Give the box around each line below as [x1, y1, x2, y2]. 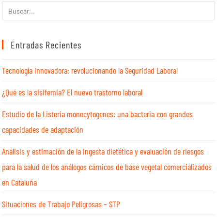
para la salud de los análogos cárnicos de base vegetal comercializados [2, 161, 212, 172]
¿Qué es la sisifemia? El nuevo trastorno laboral [2, 87, 143, 98]
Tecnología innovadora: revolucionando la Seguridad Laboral [2, 65, 178, 76]
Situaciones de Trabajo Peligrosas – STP [2, 199, 121, 210]
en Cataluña [2, 177, 37, 188]
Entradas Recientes [11, 39, 82, 51]
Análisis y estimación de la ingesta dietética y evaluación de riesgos [2, 146, 204, 157]
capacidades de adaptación [2, 124, 84, 135]
